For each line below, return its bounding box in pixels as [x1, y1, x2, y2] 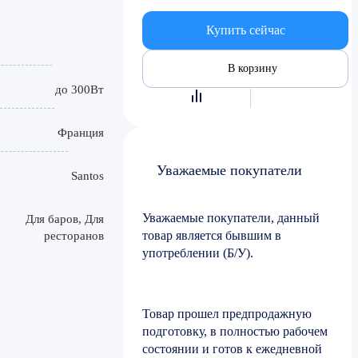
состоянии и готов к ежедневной [142, 342, 322, 356]
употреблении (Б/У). [142, 246, 253, 261]
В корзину [228, 62, 277, 75]
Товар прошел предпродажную [142, 307, 312, 321]
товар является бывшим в [142, 229, 281, 243]
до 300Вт [55, 82, 104, 96]
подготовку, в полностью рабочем [142, 324, 328, 339]
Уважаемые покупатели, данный [142, 211, 320, 225]
